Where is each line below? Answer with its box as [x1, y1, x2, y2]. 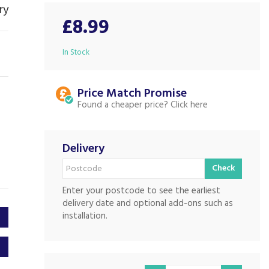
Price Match [77, 84, 141, 103]
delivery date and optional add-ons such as [62, 196, 233, 211]
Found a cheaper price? [77, 98, 168, 112]
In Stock [62, 46, 89, 59]
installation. [62, 209, 107, 223]
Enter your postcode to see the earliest [62, 184, 220, 198]
